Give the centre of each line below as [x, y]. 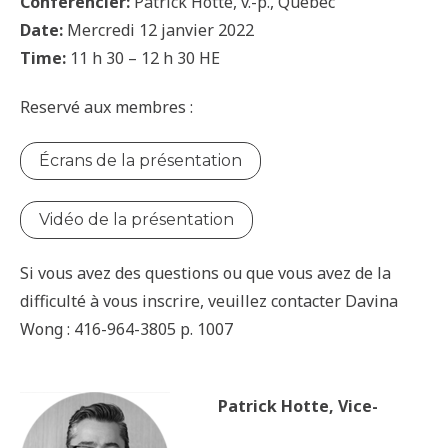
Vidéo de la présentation [136, 219]
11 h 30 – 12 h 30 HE [143, 58]
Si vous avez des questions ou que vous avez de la [205, 273]
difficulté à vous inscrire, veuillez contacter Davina [209, 301]
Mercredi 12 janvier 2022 [158, 30]
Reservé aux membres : [106, 107]
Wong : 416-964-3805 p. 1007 [126, 329]
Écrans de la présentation [140, 160]
